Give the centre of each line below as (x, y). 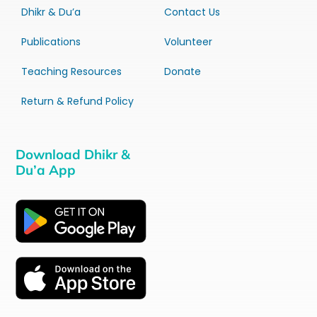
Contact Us (192, 12)
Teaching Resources (71, 71)
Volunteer (188, 41)
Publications (51, 41)
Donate (182, 71)
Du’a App (46, 169)
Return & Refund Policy (77, 101)
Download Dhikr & (73, 154)
